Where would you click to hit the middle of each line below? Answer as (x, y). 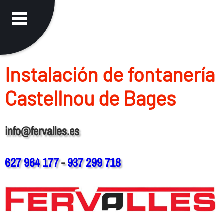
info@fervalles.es (42, 130)
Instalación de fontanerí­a (110, 74)
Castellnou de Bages (90, 97)
